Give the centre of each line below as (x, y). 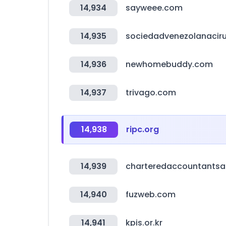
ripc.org (143, 129)
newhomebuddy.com (169, 64)
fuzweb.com (151, 194)
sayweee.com (154, 8)
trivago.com (151, 93)
